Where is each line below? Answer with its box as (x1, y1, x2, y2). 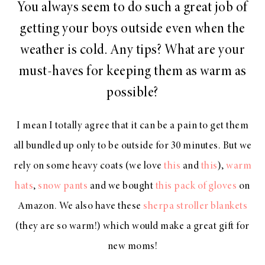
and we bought (88, 180, 156, 192)
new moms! (107, 241, 158, 252)
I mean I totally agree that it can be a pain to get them (17, 120, 248, 131)
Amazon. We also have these (17, 201, 144, 212)
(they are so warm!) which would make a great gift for (15, 221, 250, 232)
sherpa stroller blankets (143, 201, 248, 212)
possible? (106, 86, 159, 101)
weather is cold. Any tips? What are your (20, 44, 245, 59)
